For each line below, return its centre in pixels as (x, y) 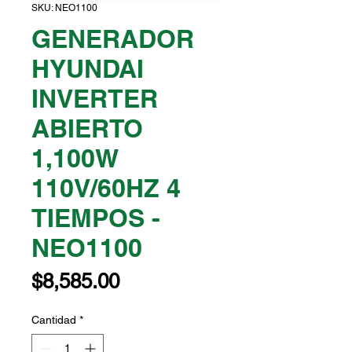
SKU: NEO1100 (64, 8)
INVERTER (95, 99)
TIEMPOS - (96, 218)
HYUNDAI (88, 69)
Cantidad (54, 320)
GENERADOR (113, 39)
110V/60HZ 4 (106, 188)
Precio (147, 281)
